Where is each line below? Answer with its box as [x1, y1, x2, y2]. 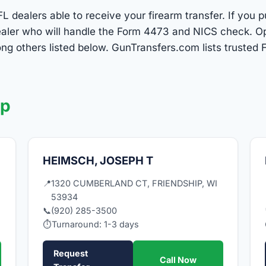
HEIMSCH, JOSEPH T [43, 153, 154, 167]
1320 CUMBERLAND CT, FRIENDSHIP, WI [51, 178, 218, 188]
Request [53, 248, 88, 258]
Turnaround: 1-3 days [52, 218, 140, 229]
